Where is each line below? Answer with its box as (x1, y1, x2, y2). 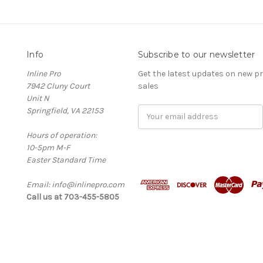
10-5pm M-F (26, 142, 70, 153)
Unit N (26, 93, 49, 103)
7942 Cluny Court (26, 80, 90, 91)
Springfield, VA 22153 (26, 105, 103, 116)
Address (137, 117, 169, 128)
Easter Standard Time (26, 154, 106, 165)
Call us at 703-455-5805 (26, 191, 119, 202)
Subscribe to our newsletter (137, 49, 255, 60)
